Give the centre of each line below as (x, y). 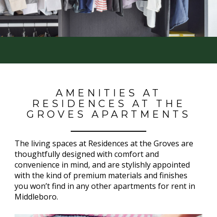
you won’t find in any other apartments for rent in (105, 186)
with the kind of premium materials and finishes (101, 175)
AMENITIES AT (108, 93)
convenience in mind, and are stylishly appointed (102, 164)
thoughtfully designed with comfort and (87, 154)
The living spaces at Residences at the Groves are (104, 143)
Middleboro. (36, 196)
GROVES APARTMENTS (108, 115)
